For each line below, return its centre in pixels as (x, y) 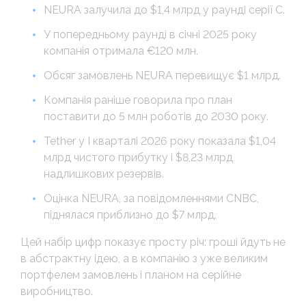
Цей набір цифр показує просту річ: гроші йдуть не (153, 242)
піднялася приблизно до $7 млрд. (130, 214)
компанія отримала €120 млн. (121, 51)
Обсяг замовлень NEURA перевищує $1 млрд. (162, 75)
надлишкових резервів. (104, 173)
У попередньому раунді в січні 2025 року (150, 34)
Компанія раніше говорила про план (138, 100)
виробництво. (57, 291)
